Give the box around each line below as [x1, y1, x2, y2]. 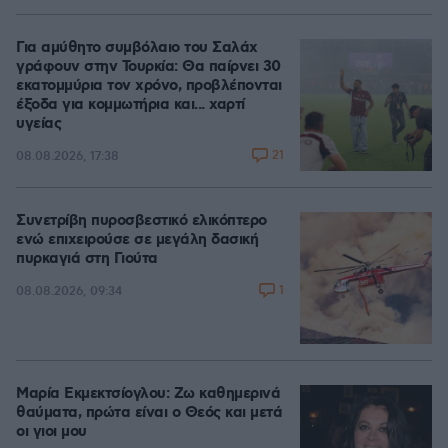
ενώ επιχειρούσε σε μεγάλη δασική [16, 230, 258, 250]
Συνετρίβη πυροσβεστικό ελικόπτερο [16, 211, 267, 231]
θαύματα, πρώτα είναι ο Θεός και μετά [16, 403, 282, 423]
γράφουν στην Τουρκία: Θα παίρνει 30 [16, 57, 281, 77]
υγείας [16, 114, 61, 134]
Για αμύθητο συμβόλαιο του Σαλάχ [16, 38, 258, 58]
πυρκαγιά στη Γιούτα [16, 249, 158, 269]
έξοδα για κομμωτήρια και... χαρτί [16, 95, 245, 115]
